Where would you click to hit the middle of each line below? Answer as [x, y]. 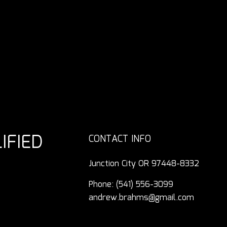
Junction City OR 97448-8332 [144, 164]
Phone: [103, 184]
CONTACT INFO [120, 139]
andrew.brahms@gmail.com [142, 198]
